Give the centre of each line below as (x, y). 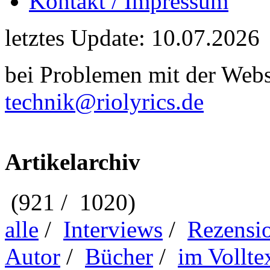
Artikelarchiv (73, 162)
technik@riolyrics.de (104, 102)
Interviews (113, 229)
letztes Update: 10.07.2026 (132, 38)
